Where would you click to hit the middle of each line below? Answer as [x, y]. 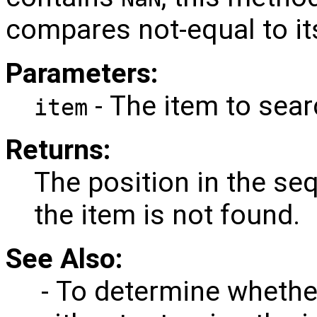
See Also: [64, 259]
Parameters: [82, 74]
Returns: [58, 150]
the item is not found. [167, 215]
